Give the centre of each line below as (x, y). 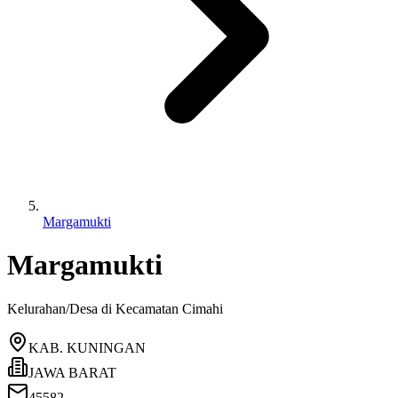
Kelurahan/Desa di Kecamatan (95, 308)
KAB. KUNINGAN (87, 347)
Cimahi (203, 308)
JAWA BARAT (72, 372)
